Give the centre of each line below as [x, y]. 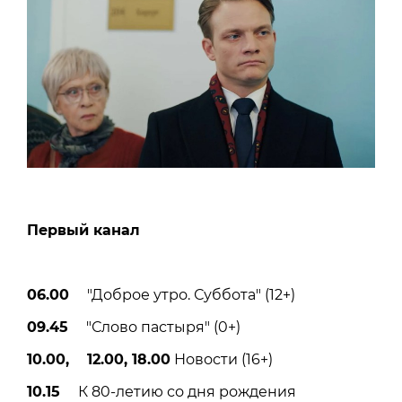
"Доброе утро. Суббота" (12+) [182, 295]
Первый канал [83, 231]
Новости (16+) [222, 360]
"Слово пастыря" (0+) [154, 328]
